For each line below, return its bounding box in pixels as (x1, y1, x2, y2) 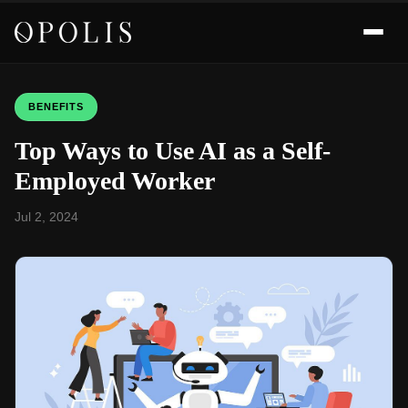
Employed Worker (15, 167, 215, 195)
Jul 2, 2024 (15, 209, 78, 224)
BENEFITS (28, 101, 85, 112)
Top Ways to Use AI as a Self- (15, 137, 331, 165)
